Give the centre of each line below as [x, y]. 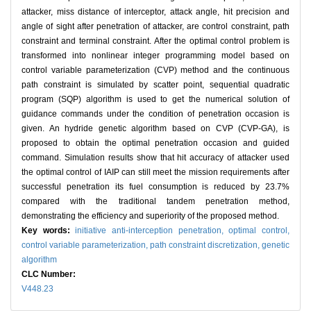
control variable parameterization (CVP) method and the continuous [155, 70]
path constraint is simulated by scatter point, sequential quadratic [155, 85]
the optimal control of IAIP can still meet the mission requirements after [155, 173]
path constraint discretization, [206, 245]
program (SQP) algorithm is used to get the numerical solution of [155, 100]
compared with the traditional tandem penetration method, [155, 202]
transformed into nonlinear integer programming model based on [155, 56]
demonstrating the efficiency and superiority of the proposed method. [150, 216]
